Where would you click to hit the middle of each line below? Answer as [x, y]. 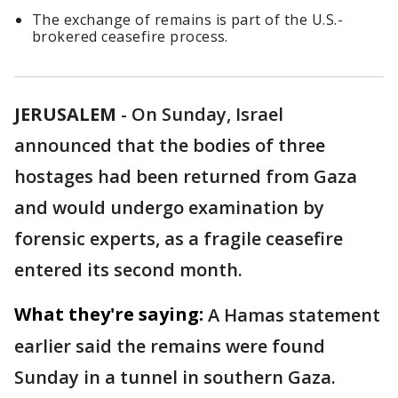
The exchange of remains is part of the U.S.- [188, 20]
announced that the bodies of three [170, 146]
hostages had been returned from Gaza [186, 177]
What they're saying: [109, 314]
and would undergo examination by [169, 208]
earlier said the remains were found [170, 346]
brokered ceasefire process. [130, 37]
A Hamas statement [294, 315]
